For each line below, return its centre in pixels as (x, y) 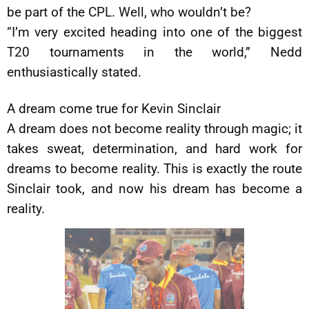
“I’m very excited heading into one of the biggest (154, 32)
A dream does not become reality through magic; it (154, 129)
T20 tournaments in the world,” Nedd (154, 52)
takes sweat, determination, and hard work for (154, 149)
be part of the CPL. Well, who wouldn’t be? (129, 12)
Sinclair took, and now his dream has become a (154, 189)
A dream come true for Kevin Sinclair (114, 109)
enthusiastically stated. (74, 72)
